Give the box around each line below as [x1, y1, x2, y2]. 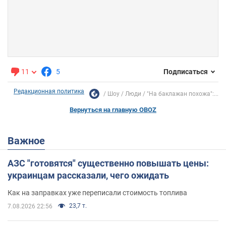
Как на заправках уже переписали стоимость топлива [8, 188, 187, 197]
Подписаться [163, 68, 208, 76]
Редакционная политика [14, 87, 84, 95]
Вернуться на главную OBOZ [70, 105, 156, 114]
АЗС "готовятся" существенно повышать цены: [8, 157, 209, 168]
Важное [14, 134, 45, 147]
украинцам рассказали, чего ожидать [8, 169, 169, 181]
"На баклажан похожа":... [147, 90, 218, 97]
